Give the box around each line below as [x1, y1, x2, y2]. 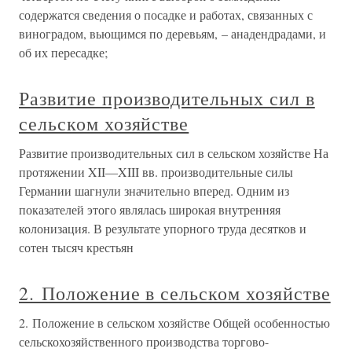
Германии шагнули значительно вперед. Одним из [19, 182, 289, 199]
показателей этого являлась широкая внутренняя [19, 201, 280, 218]
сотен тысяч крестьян [19, 239, 134, 255]
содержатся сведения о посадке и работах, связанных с [19, 6, 313, 23]
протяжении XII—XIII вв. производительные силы [19, 163, 293, 180]
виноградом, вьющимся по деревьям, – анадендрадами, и [19, 25, 326, 42]
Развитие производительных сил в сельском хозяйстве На [19, 145, 328, 161]
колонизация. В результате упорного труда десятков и [19, 220, 306, 236]
